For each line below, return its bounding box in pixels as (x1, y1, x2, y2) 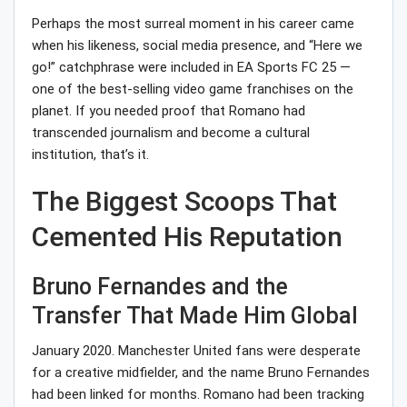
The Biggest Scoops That (32, 185, 337, 218)
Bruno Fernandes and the (32, 273, 288, 301)
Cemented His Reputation (32, 221, 342, 253)
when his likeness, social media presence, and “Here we (32, 37, 362, 55)
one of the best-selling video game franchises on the (32, 81, 353, 98)
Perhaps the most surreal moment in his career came (32, 15, 354, 33)
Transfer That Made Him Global (32, 303, 358, 330)
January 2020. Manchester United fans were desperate (32, 342, 361, 360)
